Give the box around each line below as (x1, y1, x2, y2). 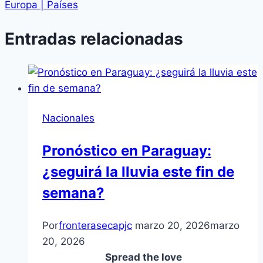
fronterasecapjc (59, 220, 132, 232)
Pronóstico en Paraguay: (42, 142, 211, 160)
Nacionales (42, 112, 95, 124)
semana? (42, 184, 104, 202)
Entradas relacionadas (5, 29, 183, 49)
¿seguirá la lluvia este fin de (42, 163, 234, 181)
